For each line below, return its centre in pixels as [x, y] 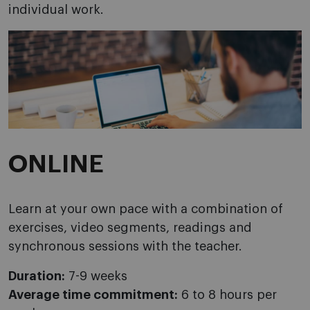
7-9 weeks [96, 276]
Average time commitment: [93, 294]
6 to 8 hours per [227, 294]
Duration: [37, 276]
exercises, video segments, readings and [130, 227]
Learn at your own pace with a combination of [146, 209]
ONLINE [56, 164]
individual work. [56, 10]
